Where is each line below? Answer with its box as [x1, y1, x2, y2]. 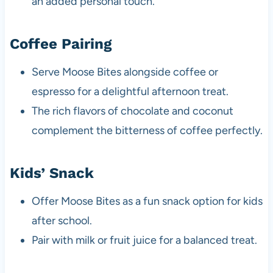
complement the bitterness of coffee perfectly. [31, 123, 263, 137]
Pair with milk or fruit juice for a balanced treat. [31, 233, 257, 247]
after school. [31, 213, 92, 227]
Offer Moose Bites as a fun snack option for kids [31, 194, 263, 208]
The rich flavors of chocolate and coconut [31, 104, 233, 118]
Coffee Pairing [9, 35, 112, 52]
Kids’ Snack [9, 164, 94, 182]
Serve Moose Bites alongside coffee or [31, 65, 218, 79]
